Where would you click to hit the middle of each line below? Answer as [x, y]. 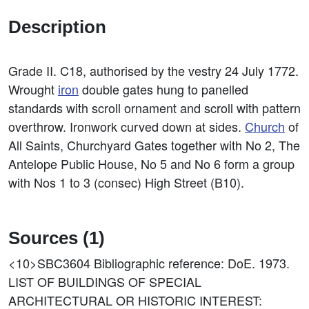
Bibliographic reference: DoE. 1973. [192, 263]
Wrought [33, 89]
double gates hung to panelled [163, 89]
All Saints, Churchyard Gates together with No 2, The [154, 145]
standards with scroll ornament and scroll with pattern [154, 108]
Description [57, 27]
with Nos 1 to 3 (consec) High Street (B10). [126, 182]
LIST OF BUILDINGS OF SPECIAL [105, 281]
